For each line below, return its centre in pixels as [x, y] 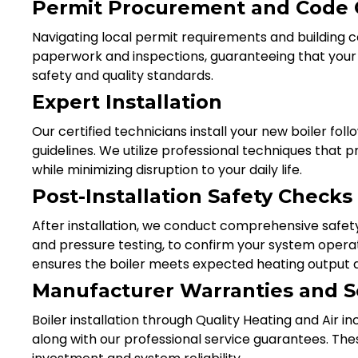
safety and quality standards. [123, 75]
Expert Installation [127, 101]
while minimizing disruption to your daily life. [167, 169]
